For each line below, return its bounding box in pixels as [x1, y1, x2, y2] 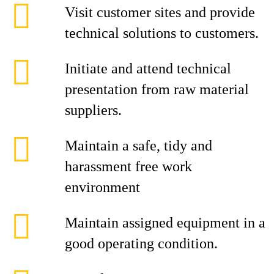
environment [65, 179, 140, 195]
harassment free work [65, 158, 192, 174]
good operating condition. [65, 235, 218, 251]
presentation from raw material [65, 81, 249, 97]
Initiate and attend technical [65, 61, 231, 76]
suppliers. [65, 102, 122, 118]
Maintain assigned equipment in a [65, 215, 265, 231]
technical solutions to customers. [65, 25, 259, 41]
